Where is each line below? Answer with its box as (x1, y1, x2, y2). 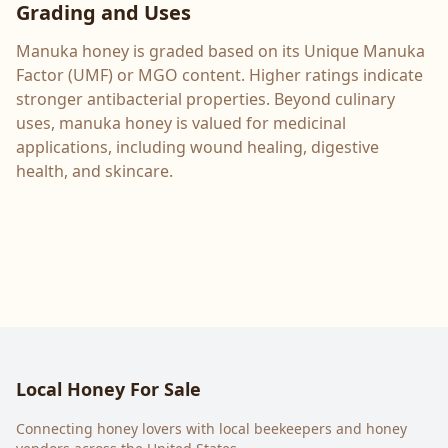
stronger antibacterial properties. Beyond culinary (16, 88, 395, 110)
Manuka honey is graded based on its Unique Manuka (16, 40, 425, 62)
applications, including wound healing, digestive (16, 136, 379, 158)
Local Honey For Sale (16, 377, 201, 401)
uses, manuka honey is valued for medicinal (16, 112, 346, 134)
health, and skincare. (16, 160, 173, 182)
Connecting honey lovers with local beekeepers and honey (16, 419, 407, 438)
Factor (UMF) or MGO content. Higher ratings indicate (16, 64, 423, 86)
